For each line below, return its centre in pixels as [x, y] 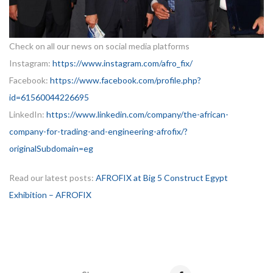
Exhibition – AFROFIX [50, 195]
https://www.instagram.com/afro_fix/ [122, 63]
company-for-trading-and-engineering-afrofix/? [98, 132]
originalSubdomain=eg [51, 149]
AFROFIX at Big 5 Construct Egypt [162, 178]
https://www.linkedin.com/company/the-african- [137, 115]
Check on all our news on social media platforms [99, 46]
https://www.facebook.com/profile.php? [126, 80]
